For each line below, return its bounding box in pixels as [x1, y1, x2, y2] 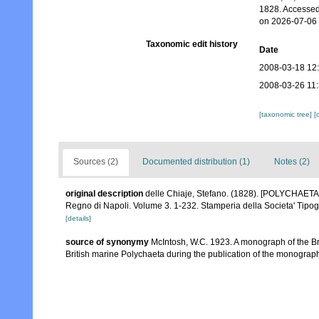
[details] [66, 214, 91, 222]
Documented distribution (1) [142, 157, 250, 167]
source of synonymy [66, 237, 149, 247]
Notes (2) [274, 157, 310, 167]
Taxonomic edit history [145, 39, 238, 49]
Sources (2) [73, 157, 118, 167]
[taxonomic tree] [258, 110, 314, 118]
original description [66, 189, 143, 199]
